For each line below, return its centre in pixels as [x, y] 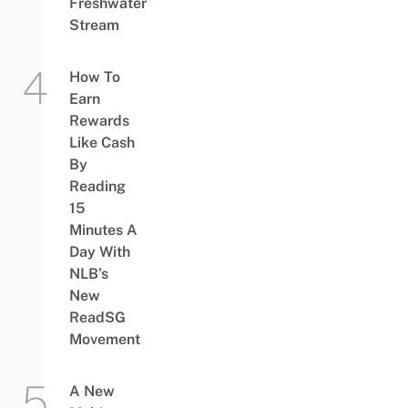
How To [94, 76]
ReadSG [97, 317]
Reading [97, 186]
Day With [99, 251]
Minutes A [103, 229]
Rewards [99, 120]
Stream [94, 25]
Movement [104, 339]
